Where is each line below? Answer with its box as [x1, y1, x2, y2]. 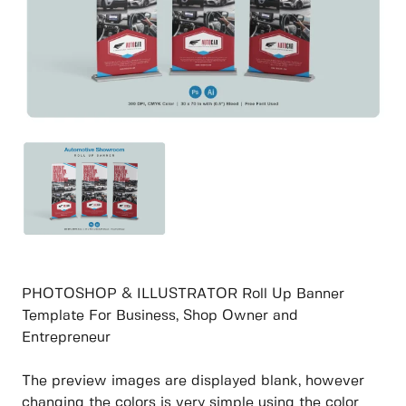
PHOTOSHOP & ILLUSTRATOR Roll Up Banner [22, 287, 344, 302]
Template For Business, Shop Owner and [22, 309, 298, 324]
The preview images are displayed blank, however [22, 374, 364, 389]
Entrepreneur [22, 331, 111, 345]
